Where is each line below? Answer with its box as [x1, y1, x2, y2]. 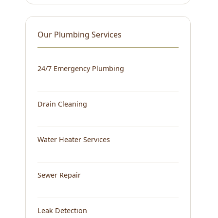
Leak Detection [37, 205, 87, 215]
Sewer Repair [37, 170, 81, 180]
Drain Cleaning [37, 99, 87, 109]
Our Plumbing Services [37, 29, 122, 40]
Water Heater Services [37, 134, 110, 144]
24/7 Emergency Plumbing [37, 63, 124, 73]
